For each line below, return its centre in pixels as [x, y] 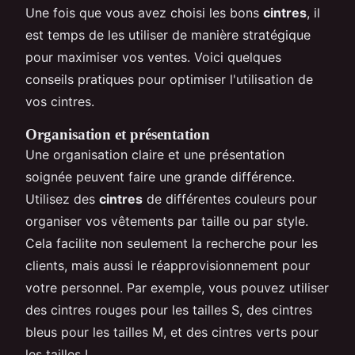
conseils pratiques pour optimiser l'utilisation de [169, 80]
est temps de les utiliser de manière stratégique [168, 35]
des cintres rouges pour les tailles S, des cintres [169, 310]
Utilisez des [62, 199]
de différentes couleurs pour [230, 199]
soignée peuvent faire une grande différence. [160, 177]
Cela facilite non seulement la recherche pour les [172, 244]
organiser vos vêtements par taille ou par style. [167, 221]
